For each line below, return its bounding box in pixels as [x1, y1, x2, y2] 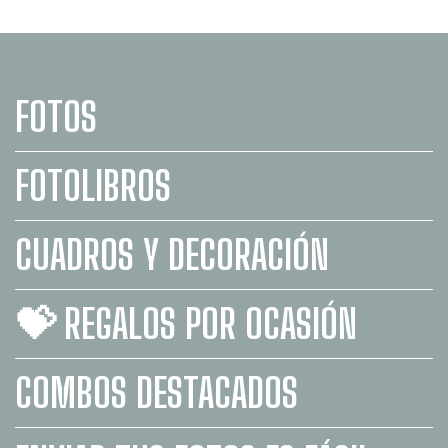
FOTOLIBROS [15, 161, 171, 210]
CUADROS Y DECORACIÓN [15, 230, 329, 279]
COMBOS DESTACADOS [15, 368, 298, 417]
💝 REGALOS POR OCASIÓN [15, 299, 357, 348]
